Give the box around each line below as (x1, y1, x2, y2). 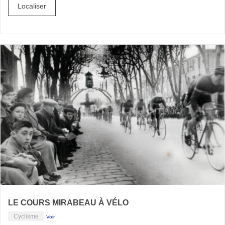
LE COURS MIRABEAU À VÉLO (8, 198, 129, 207)
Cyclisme (14, 212, 39, 219)
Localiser (18, 2, 46, 10)
